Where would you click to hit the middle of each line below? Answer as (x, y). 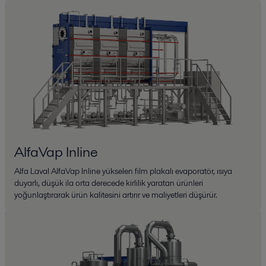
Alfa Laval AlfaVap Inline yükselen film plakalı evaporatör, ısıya (123, 171)
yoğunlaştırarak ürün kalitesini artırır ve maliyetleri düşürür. (116, 194)
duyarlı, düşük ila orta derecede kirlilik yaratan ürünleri (109, 183)
